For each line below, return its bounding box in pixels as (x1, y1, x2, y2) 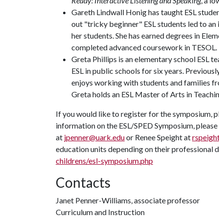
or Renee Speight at (125, 132, 192, 142)
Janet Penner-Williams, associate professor (56, 196, 200, 205)
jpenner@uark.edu (64, 132, 125, 142)
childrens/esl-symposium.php (56, 156, 153, 165)
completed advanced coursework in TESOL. (71, 43, 217, 52)
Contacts (56, 174, 110, 191)
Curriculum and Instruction (56, 207, 145, 217)
